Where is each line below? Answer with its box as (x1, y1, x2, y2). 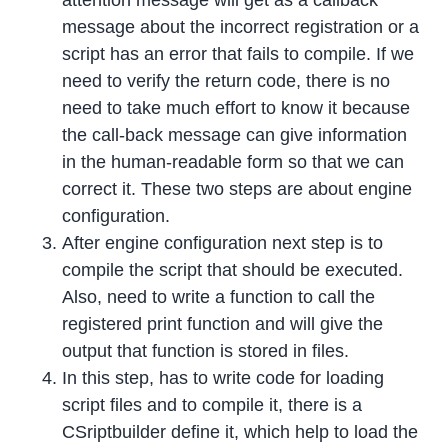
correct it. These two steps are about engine (62, 179, 413, 200)
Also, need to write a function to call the (62, 287, 376, 308)
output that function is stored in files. (62, 341, 350, 362)
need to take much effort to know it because (62, 98, 411, 119)
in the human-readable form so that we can (62, 152, 405, 173)
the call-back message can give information (62, 125, 408, 146)
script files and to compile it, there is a (62, 395, 363, 416)
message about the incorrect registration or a (62, 17, 420, 38)
